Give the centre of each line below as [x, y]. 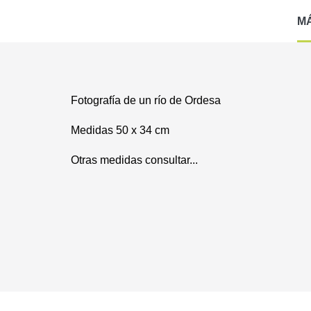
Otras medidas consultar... [134, 160]
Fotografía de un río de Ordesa [146, 101]
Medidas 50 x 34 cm [120, 131]
